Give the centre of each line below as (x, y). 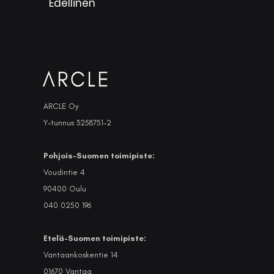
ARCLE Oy (61, 106)
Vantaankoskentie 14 (81, 255)
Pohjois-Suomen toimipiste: (99, 156)
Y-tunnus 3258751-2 (77, 123)
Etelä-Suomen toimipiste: (95, 238)
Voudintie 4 (64, 172)
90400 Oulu (65, 189)
